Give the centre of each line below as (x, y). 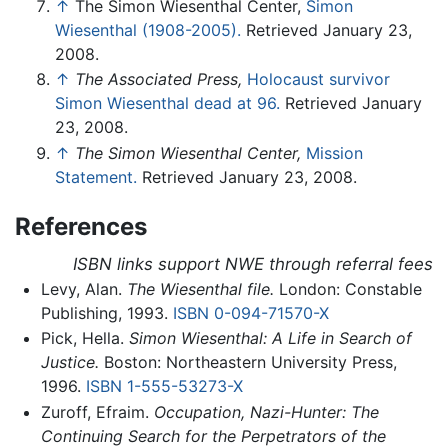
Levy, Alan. (83, 288)
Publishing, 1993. (106, 312)
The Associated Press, (158, 79)
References (81, 226)
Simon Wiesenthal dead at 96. (167, 103)
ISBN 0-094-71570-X (250, 312)
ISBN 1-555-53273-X (164, 386)
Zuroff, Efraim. (97, 411)
